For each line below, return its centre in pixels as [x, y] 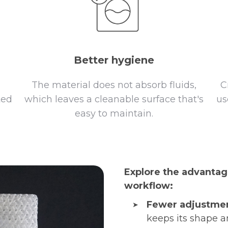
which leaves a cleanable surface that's [114, 99]
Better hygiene [114, 60]
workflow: [149, 186]
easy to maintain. [114, 113]
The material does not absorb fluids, [114, 85]
